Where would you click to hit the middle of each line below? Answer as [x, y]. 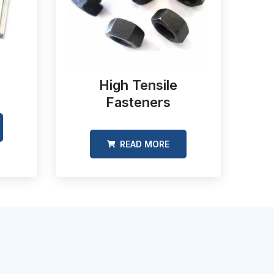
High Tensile [138, 85]
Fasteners [138, 102]
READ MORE [143, 144]
